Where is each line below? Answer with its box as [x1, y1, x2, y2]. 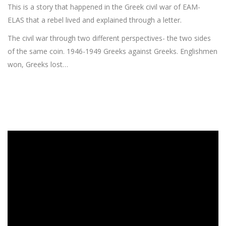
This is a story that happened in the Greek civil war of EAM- [8, 2, 200, 12]
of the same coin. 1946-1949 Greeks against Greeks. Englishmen [8, 46, 217, 56]
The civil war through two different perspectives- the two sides [8, 33, 211, 43]
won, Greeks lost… [8, 59, 68, 69]
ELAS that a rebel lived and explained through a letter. [8, 15, 182, 25]
